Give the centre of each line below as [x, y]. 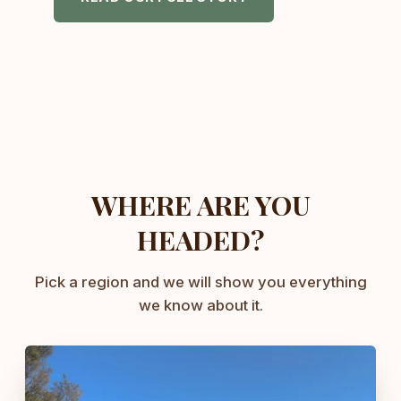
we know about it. [200, 306]
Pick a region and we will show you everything [200, 282]
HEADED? [200, 239]
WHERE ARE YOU [200, 205]
